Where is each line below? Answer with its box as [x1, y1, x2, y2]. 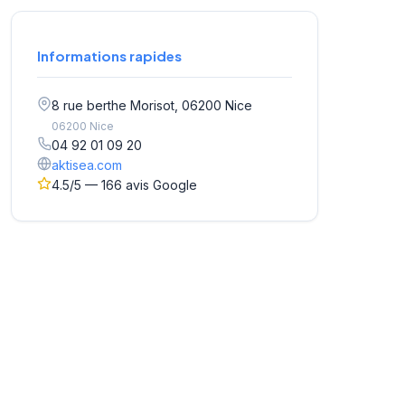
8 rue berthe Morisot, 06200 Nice [52, 98, 252, 114]
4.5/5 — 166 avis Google [52, 177, 197, 193]
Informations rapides [37, 47, 182, 65]
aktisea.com [52, 157, 122, 174]
